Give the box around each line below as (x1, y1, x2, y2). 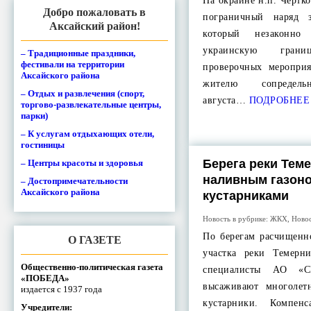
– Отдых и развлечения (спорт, (21, 87, 144, 99)
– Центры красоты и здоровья (21, 157, 143, 168)
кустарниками (203, 189, 289, 203)
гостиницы (21, 139, 65, 150)
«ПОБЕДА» (21, 272, 69, 283)
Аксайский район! (49, 19, 140, 32)
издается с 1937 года (21, 283, 102, 294)
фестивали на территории (21, 58, 124, 69)
